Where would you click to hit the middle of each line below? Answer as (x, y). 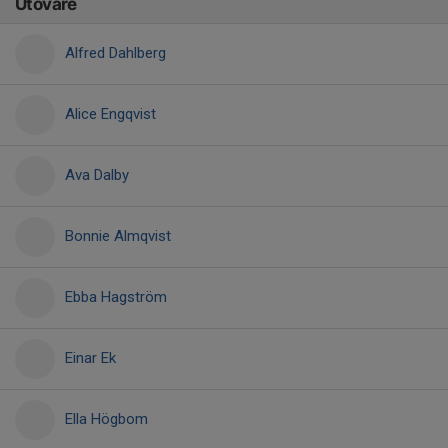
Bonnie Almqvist (118, 236)
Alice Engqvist (110, 114)
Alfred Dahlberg (115, 53)
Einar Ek (90, 358)
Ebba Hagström (116, 297)
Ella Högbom (106, 419)
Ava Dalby (97, 175)
